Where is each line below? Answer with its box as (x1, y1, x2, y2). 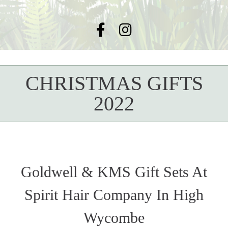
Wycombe (83, 209, 145, 226)
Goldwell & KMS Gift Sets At (21, 163, 207, 181)
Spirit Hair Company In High (24, 186, 204, 204)
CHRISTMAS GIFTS (25, 72, 203, 95)
